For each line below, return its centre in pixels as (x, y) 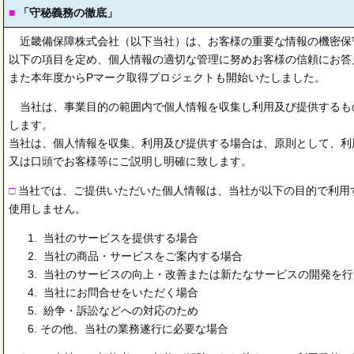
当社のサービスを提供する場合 (119, 238)
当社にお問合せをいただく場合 (119, 292)
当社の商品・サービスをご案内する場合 (141, 256)
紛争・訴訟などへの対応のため (119, 311)
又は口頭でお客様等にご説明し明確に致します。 (130, 161)
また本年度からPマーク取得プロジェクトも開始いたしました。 (167, 77)
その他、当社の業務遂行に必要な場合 (134, 329)
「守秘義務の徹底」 (66, 13)
